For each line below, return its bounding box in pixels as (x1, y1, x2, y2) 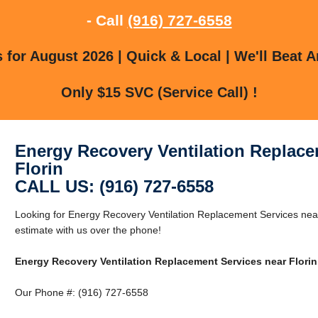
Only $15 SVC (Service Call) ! (60, 84, 258, 100)
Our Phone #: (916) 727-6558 (14, 286, 148, 298)
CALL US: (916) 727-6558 (14, 176, 214, 196)
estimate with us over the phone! (14, 224, 161, 236)
